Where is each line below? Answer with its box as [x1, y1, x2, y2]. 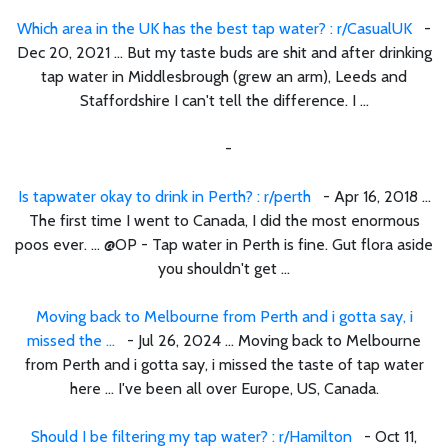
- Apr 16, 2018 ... [310, 186, 431, 206]
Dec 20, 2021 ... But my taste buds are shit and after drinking [16, 42, 432, 62]
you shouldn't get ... [158, 258, 290, 278]
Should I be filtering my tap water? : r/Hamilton [31, 426, 352, 446]
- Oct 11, [352, 426, 417, 446]
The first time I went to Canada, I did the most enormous [28, 210, 420, 230]
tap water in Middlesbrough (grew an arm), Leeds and [41, 66, 407, 86]
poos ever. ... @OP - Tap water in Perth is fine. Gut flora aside [15, 234, 433, 254]
